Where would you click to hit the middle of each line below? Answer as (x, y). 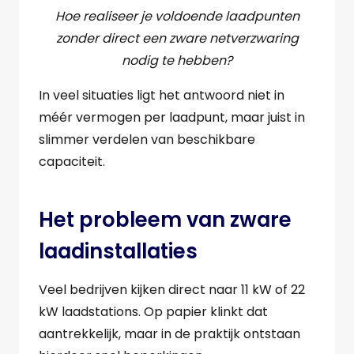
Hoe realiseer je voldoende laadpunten (177, 17)
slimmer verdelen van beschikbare (147, 140)
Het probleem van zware (165, 219)
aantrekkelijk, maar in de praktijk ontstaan (169, 334)
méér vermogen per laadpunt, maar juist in (172, 118)
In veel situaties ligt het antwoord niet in (162, 96)
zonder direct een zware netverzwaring (177, 39)
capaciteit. (72, 162)
